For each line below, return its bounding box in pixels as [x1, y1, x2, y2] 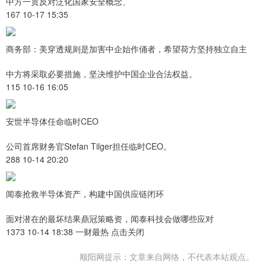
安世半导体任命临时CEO [6, 115, 99, 128]
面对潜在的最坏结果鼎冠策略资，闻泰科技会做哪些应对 [6, 213, 214, 225]
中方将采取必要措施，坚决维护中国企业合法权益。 [6, 68, 197, 80]
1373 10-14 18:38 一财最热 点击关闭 [6, 226, 144, 238]
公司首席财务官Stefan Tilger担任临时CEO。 [6, 140, 172, 153]
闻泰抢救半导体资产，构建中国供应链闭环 [6, 188, 164, 200]
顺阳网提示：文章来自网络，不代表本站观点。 [80, 251, 254, 263]
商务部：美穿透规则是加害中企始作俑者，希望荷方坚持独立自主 [6, 43, 247, 55]
